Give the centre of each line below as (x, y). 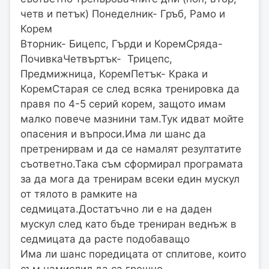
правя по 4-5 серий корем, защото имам (123, 104)
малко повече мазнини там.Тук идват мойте (132, 119)
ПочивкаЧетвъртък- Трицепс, (96, 59)
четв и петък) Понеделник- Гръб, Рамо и (123, 14)
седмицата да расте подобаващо (105, 239)
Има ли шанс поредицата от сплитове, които (133, 254)
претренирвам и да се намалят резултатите (131, 149)
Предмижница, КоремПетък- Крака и (114, 74)
